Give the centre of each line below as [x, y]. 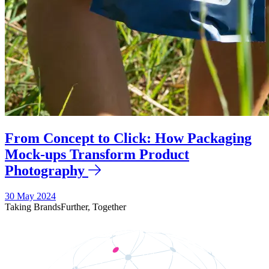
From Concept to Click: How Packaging [128, 138]
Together [109, 207]
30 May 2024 [30, 196]
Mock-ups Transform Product [97, 155]
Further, [77, 207]
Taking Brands [33, 207]
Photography [45, 171]
